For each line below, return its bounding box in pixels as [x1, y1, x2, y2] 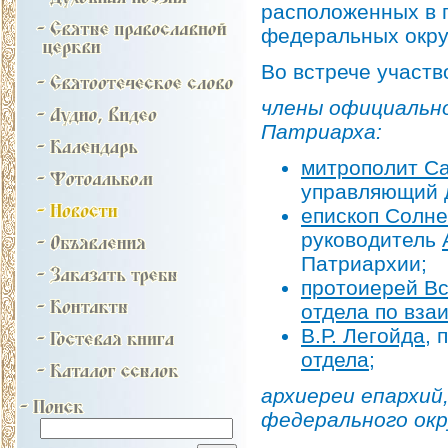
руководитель [301, 227, 442, 251]
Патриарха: [261, 119, 382, 143]
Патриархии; [301, 251, 427, 275]
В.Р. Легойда [301, 323, 425, 347]
